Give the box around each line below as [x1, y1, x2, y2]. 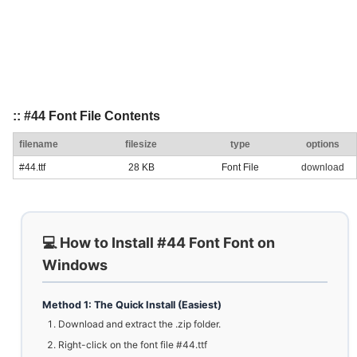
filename [19, 139, 58, 151]
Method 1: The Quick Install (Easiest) [42, 299, 222, 312]
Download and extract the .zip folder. [58, 318, 221, 331]
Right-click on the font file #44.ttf [58, 339, 207, 351]
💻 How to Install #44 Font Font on [42, 234, 275, 252]
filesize [125, 139, 157, 151]
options [306, 139, 339, 151]
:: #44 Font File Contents [13, 109, 160, 124]
